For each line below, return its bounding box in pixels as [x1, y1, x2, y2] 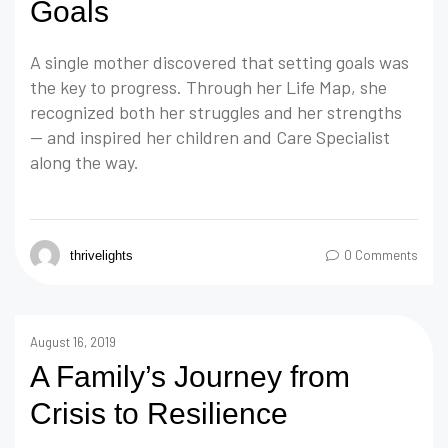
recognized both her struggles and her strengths [30, 101, 402, 124]
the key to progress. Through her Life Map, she [30, 76, 387, 99]
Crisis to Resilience [30, 397, 288, 431]
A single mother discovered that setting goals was [30, 51, 409, 74]
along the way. [30, 151, 139, 174]
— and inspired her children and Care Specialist [30, 126, 390, 149]
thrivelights [70, 247, 133, 263]
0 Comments [344, 246, 418, 263]
